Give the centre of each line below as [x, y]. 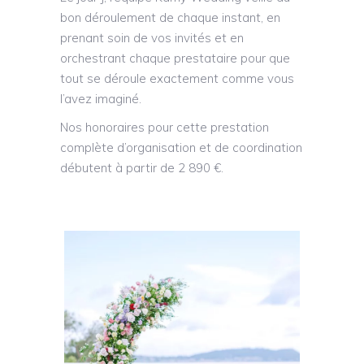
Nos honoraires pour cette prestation [165, 128]
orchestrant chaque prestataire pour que [175, 58]
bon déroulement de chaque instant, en [170, 18]
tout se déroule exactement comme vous [177, 79]
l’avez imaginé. [101, 99]
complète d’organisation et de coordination [181, 148]
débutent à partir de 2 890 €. [142, 168]
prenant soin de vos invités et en [152, 38]
